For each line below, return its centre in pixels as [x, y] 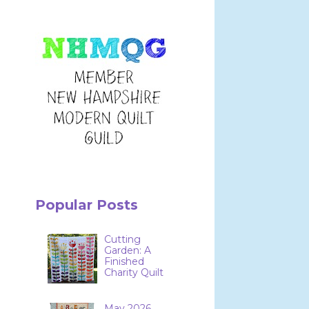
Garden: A [128, 251]
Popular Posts [87, 205]
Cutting [123, 240]
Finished [124, 262]
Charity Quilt [134, 273]
